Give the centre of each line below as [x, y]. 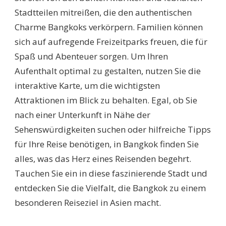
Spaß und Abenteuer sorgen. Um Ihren [91, 56]
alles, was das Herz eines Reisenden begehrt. [103, 158]
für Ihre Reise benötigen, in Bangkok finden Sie [107, 144]
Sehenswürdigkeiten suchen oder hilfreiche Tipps [113, 129]
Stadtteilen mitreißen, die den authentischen [103, 12]
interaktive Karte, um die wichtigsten [87, 85]
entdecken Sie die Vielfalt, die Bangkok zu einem [110, 188]
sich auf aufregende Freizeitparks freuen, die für [111, 41]
